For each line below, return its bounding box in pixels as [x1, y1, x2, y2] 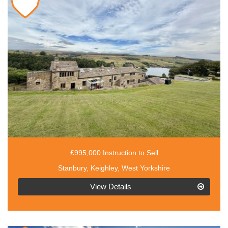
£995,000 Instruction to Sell [70, 148, 158, 157]
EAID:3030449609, [17, 178, 78, 187]
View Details [90, 182, 131, 191]
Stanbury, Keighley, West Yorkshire [58, 163, 170, 172]
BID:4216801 [17, 188, 60, 197]
